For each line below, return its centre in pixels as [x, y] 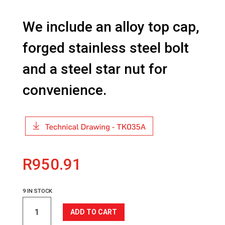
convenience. [64, 90]
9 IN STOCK [37, 191]
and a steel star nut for [95, 69]
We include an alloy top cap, [111, 27]
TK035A [34, 202]
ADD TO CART [93, 212]
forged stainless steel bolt [105, 48]
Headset [36, 213]
